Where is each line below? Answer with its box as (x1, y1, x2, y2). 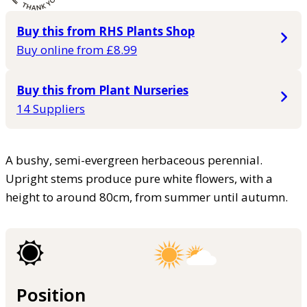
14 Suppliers (16, 100, 85, 116)
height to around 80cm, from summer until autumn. (5, 188, 288, 205)
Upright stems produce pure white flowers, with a (5, 170, 273, 186)
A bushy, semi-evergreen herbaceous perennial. (5, 151, 262, 168)
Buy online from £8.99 (16, 41, 137, 58)
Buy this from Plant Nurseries (16, 82, 188, 98)
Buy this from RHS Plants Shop (16, 23, 195, 39)
